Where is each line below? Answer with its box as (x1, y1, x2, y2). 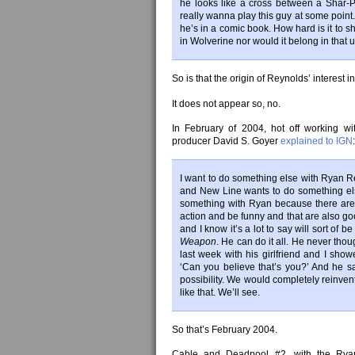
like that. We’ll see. (180, 287, 260, 298)
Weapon (180, 236, 216, 247)
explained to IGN (281, 136, 353, 147)
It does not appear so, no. (172, 98, 281, 109)
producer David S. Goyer (172, 136, 281, 147)
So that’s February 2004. (172, 324, 277, 335)
